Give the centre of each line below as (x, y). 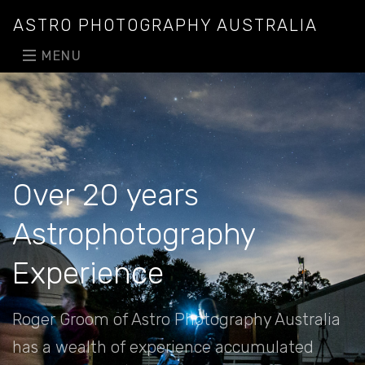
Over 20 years (106, 195)
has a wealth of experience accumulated (163, 347)
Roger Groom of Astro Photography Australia (176, 319)
